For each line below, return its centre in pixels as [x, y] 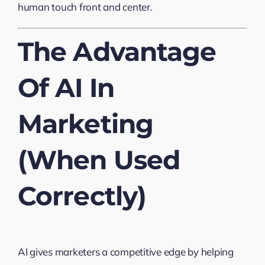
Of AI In [66, 88]
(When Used [99, 160]
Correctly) [82, 196]
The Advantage [117, 52]
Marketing [85, 124]
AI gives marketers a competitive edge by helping [125, 251]
